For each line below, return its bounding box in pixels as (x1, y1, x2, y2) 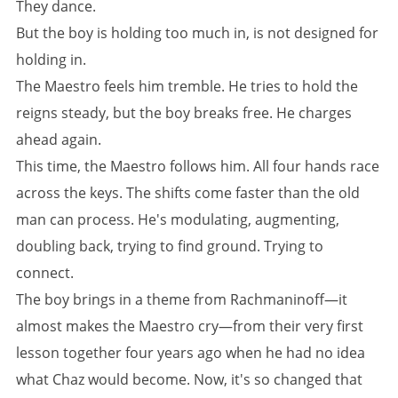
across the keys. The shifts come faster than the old (16, 183, 360, 203)
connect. (16, 263, 74, 283)
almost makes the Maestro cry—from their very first (16, 316, 363, 336)
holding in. (16, 50, 86, 69)
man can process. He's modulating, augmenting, (16, 210, 339, 229)
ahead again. (16, 130, 101, 149)
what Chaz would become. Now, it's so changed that (16, 370, 362, 389)
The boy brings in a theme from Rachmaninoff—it (16, 290, 347, 309)
